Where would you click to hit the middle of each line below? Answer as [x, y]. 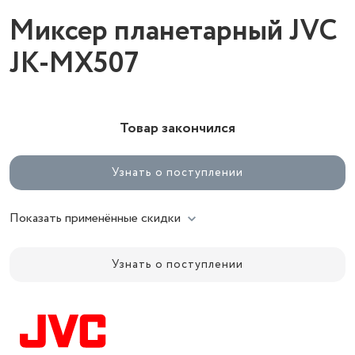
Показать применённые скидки [95, 218]
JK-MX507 [74, 64]
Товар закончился [177, 128]
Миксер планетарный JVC [174, 31]
